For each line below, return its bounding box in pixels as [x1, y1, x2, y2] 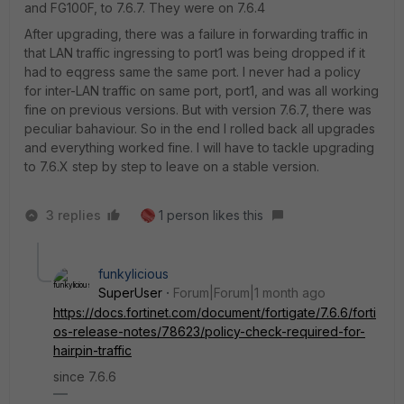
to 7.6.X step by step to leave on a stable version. [24, 159, 319, 174]
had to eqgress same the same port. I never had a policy [24, 64, 361, 79]
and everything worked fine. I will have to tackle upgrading [24, 140, 374, 155]
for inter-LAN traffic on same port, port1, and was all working [24, 83, 379, 98]
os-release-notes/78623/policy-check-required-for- [53, 324, 365, 339]
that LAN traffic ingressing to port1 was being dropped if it [24, 45, 365, 60]
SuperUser [98, 285, 162, 300]
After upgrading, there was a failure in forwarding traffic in [24, 26, 368, 41]
